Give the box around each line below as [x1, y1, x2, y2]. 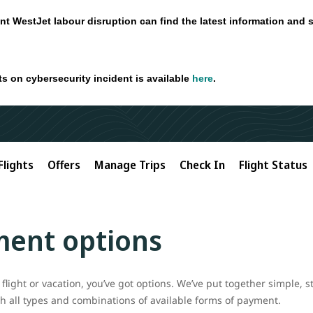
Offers [48, 156, 80, 173]
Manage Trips [94, 156, 166, 173]
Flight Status [239, 156, 307, 173]
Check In [180, 156, 225, 173]
